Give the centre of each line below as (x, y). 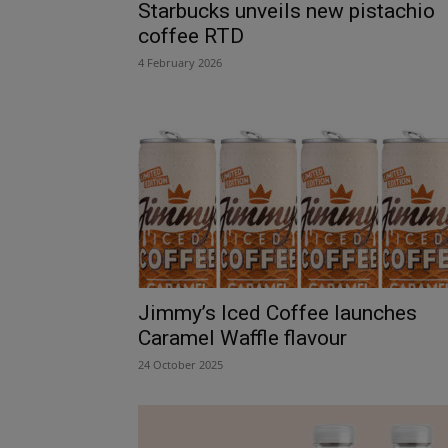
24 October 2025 (180, 364)
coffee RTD (191, 35)
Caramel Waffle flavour (242, 337)
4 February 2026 (180, 62)
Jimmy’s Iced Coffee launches (277, 312)
